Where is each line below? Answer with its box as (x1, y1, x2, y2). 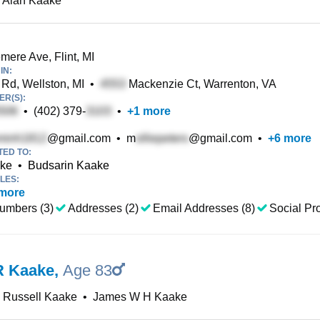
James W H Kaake (93, 291, 187, 303)
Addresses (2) (68, 202, 139, 214)
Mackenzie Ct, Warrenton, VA (126, 78, 276, 90)
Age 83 (63, 261, 112, 279)
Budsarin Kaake (28, 159, 109, 171)
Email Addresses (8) (153, 202, 255, 214)
